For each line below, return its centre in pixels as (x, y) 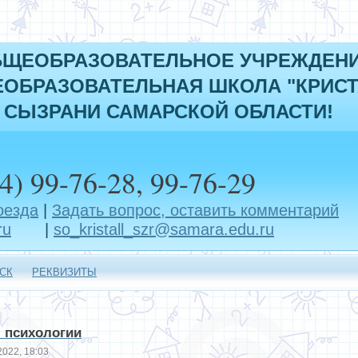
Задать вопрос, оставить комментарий (195, 210)
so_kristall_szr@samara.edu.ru (164, 229)
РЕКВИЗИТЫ (64, 272)
